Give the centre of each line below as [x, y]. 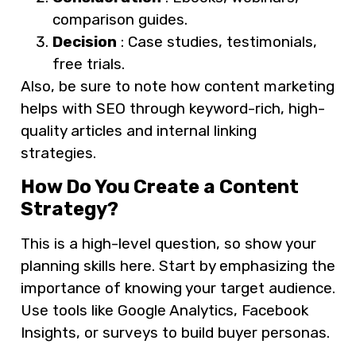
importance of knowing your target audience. [178, 288]
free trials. [89, 64]
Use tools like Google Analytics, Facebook [164, 311]
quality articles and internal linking [139, 131]
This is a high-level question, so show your [168, 244]
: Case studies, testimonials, [217, 42]
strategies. [58, 153]
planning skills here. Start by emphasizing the [178, 266]
